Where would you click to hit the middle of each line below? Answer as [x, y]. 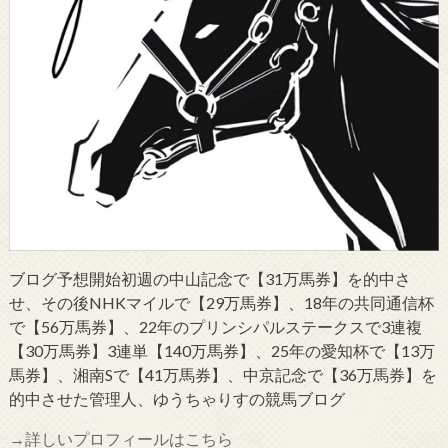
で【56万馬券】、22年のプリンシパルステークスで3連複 [215, 327]
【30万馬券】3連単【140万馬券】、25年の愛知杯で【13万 [221, 351]
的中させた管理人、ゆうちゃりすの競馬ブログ [176, 399]
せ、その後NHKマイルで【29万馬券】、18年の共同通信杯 [221, 303]
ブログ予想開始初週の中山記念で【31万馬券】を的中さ [209, 279]
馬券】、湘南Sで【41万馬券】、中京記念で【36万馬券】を [222, 375]
